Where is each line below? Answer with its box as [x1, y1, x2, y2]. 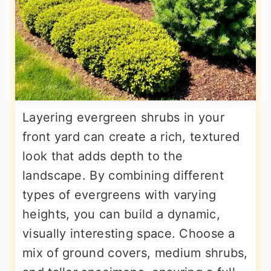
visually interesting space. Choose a [22, 226, 235, 241]
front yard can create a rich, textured [22, 129, 240, 144]
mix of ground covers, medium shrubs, [22, 246, 248, 260]
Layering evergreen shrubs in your [22, 110, 224, 125]
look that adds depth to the [22, 149, 183, 163]
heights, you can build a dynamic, [22, 207, 220, 221]
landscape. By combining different [22, 168, 224, 183]
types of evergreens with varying [22, 188, 217, 202]
